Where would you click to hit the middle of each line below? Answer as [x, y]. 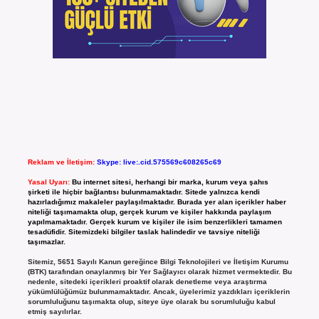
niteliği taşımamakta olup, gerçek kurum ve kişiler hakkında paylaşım [149, 212]
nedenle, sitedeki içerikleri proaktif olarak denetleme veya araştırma [147, 282]
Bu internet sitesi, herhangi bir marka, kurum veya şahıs [170, 182]
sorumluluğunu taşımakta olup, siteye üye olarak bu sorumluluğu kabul [151, 302]
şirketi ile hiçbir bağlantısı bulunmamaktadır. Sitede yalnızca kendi [143, 192]
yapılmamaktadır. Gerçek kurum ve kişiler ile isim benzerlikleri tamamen [155, 222]
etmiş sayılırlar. [54, 312]
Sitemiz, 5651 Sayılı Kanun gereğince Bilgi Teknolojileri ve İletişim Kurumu [158, 262]
